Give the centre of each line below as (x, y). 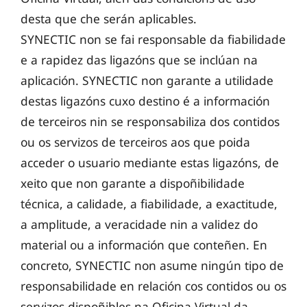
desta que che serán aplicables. (109, 19)
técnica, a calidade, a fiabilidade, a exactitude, (149, 204)
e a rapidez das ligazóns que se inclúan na (139, 60)
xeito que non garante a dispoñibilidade (133, 183)
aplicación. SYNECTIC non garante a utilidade (147, 81)
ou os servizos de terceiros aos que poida (135, 142)
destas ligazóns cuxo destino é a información (145, 101)
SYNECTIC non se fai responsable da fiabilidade (153, 39)
